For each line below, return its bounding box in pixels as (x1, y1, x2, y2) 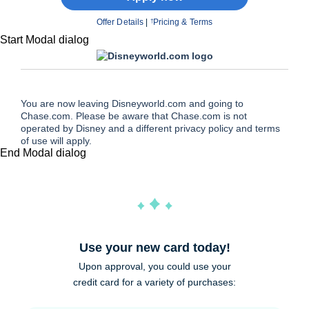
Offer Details (96, 17, 144, 28)
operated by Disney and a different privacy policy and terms (21, 123, 280, 134)
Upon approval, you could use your (78, 260, 231, 272)
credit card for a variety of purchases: (73, 276, 236, 288)
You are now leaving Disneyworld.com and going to (21, 98, 243, 110)
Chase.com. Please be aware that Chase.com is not (21, 110, 247, 122)
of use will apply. (21, 135, 92, 147)
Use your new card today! (79, 240, 230, 255)
